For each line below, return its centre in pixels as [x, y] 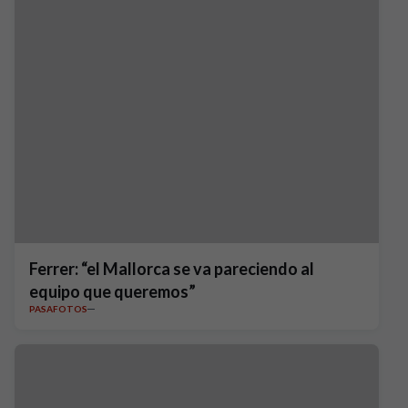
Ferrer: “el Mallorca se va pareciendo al [172, 269]
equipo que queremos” [112, 291]
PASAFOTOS [58, 309]
